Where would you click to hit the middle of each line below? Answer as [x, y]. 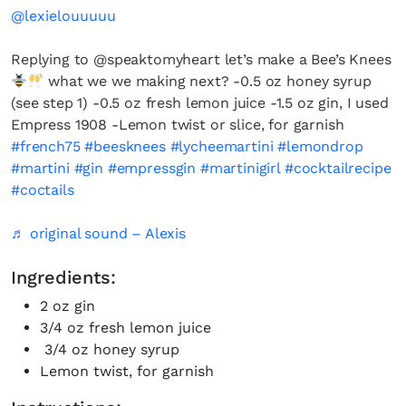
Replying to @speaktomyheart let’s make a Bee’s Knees [201, 59]
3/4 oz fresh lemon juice [126, 328]
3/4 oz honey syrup [110, 349]
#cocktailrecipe [338, 168]
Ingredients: [63, 277]
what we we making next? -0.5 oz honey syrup [208, 81]
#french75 [46, 146]
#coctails [43, 190]
